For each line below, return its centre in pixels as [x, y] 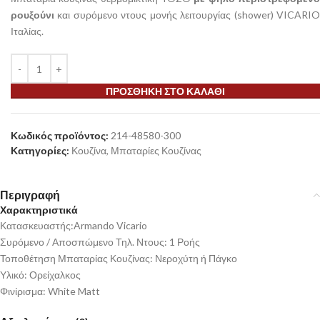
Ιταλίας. [27, 31]
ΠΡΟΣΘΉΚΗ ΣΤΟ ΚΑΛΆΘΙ [165, 91]
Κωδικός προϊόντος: [61, 135]
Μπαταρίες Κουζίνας [156, 150]
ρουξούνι [32, 15]
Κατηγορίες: [40, 150]
